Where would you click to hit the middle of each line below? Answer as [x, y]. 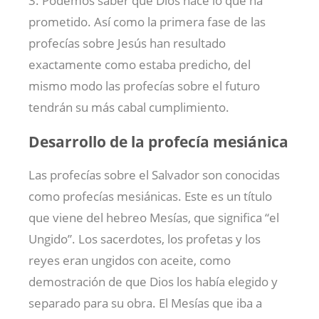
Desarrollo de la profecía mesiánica [158, 142]
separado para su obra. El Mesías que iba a [145, 303]
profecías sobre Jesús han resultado [127, 43]
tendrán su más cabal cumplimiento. [129, 108]
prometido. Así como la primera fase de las [147, 22]
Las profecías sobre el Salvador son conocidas [154, 175]
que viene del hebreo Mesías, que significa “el [154, 218]
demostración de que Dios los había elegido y [153, 282]
